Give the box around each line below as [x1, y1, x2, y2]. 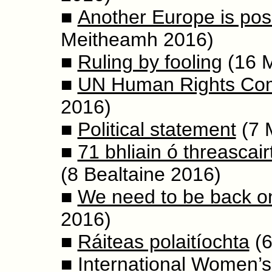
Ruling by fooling [77, 51, 222, 73]
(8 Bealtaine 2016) [60, 163, 221, 186]
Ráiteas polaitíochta [77, 231, 250, 253]
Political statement [77, 118, 236, 141]
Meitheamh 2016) [60, 29, 214, 51]
